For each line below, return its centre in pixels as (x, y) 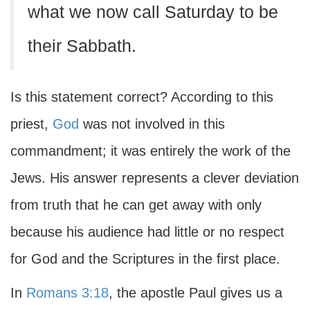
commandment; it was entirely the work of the (151, 151)
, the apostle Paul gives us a (195, 293)
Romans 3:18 (67, 293)
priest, (31, 124)
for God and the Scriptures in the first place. (145, 259)
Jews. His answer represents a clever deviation (155, 178)
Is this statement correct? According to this (142, 97)
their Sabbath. (82, 46)
